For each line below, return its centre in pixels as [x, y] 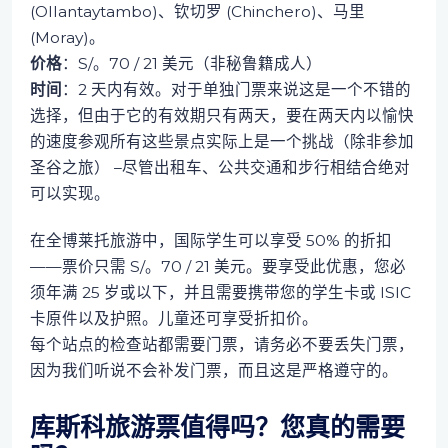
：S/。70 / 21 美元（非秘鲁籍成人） [191, 63]
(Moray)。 [67, 37]
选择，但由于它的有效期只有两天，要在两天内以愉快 [221, 115]
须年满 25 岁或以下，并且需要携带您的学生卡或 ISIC [220, 293]
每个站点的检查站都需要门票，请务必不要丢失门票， [221, 345]
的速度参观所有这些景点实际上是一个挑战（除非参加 [221, 141]
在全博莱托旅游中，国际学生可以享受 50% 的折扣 [210, 241]
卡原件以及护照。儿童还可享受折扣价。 [173, 319]
